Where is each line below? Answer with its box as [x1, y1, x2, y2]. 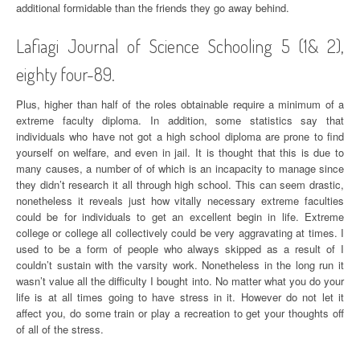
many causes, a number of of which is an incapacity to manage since [16, 161, 344, 176]
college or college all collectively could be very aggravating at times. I [16, 225, 344, 240]
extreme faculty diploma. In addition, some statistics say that [16, 112, 344, 128]
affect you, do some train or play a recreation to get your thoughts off [16, 305, 344, 321]
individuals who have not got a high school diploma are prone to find [16, 129, 344, 144]
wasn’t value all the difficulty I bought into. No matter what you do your [16, 273, 344, 288]
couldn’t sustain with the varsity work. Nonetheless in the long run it [16, 257, 344, 272]
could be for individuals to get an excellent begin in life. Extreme [16, 209, 344, 224]
